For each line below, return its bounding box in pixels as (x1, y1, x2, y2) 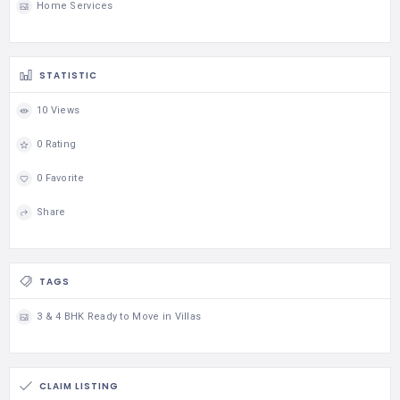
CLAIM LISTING (39, 379, 119, 393)
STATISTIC (39, 68, 97, 82)
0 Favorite (37, 172, 84, 185)
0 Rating (37, 138, 77, 151)
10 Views (37, 104, 80, 117)
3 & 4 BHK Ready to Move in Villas (37, 311, 202, 323)
